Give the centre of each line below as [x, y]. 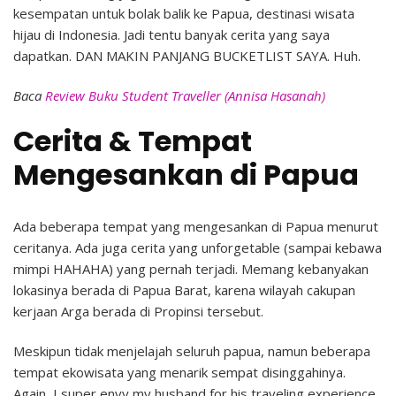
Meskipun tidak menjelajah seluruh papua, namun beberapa [192, 350]
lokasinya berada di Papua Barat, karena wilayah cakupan [184, 289]
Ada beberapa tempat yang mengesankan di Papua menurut [196, 226]
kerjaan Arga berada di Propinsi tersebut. [138, 311]
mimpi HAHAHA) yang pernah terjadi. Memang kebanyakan [191, 268]
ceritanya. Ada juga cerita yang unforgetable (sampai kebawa [198, 247]
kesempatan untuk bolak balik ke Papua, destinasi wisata [184, 14]
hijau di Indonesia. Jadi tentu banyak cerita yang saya [171, 35]
